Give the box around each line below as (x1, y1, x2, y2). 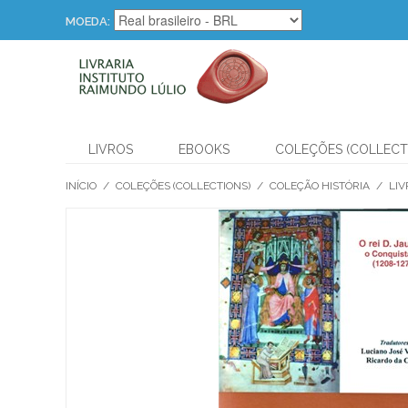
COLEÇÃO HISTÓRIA (270, 179, 370, 192)
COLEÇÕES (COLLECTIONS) (116, 179, 250, 192)
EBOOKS (178, 142, 229, 157)
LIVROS (88, 142, 133, 157)
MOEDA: (66, 15, 110, 28)
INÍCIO (66, 179, 97, 192)
